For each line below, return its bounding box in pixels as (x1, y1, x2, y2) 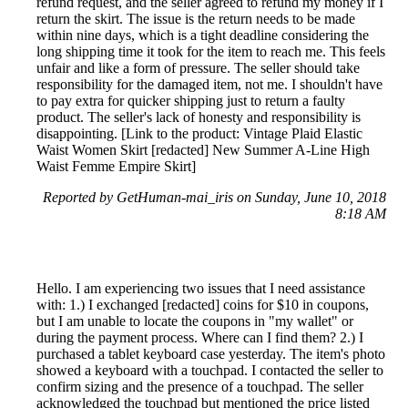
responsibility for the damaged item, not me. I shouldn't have (36, 76, 382, 92)
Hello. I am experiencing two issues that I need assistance (36, 280, 365, 296)
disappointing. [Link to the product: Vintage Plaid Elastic (36, 125, 362, 141)
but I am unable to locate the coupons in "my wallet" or (36, 312, 353, 329)
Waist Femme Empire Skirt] (36, 158, 196, 174)
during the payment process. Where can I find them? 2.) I (36, 329, 363, 345)
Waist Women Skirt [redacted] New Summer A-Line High (36, 141, 370, 158)
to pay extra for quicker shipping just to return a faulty (36, 92, 345, 108)
